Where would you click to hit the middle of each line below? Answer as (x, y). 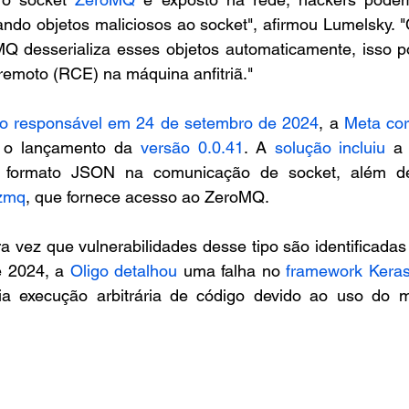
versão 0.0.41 (192, 148)
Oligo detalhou (124, 271)
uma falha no (232, 271)
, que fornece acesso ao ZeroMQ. (147, 197)
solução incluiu (330, 148)
